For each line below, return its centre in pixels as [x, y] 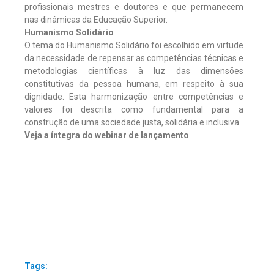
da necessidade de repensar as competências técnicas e [134, 58]
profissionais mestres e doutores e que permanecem [134, 6]
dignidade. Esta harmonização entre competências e [134, 96]
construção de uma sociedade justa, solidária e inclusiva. [133, 122]
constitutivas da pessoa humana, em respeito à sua [134, 83]
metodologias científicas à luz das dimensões [134, 71]
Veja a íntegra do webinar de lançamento [107, 135]
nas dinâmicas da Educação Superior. [96, 19]
